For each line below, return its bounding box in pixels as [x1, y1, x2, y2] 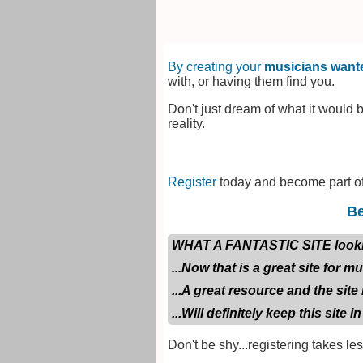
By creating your [168, 59, 264, 74]
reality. [168, 116, 205, 130]
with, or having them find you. [168, 74, 335, 88]
